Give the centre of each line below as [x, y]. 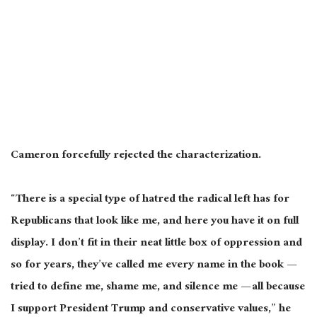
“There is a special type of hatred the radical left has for [150, 200]
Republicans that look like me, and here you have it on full [155, 221]
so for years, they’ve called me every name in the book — [153, 265]
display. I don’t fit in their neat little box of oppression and [156, 243]
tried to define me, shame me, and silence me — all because [158, 287]
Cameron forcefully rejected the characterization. [136, 156]
